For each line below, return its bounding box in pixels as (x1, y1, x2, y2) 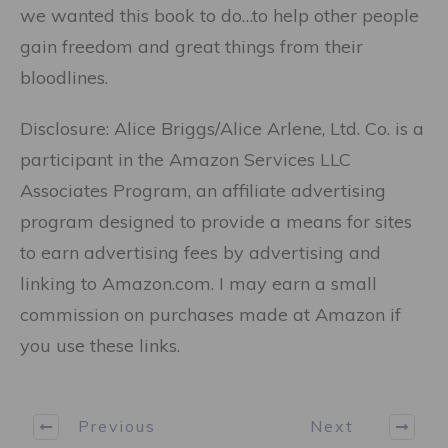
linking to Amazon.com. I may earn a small (20, 271, 377, 295)
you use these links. (20, 333, 180, 357)
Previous (77, 416, 156, 437)
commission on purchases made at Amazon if (20, 302, 401, 326)
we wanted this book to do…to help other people (20, 3, 419, 27)
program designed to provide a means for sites (20, 209, 412, 233)
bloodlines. (20, 65, 108, 89)
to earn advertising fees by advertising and (20, 240, 381, 264)
